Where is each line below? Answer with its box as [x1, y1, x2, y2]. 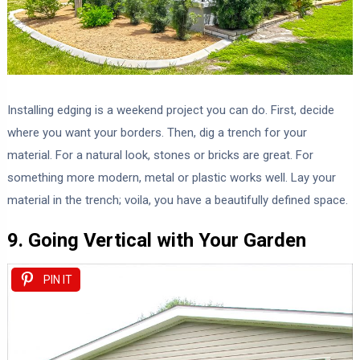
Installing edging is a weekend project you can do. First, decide [6, 103, 334, 118]
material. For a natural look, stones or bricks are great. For [6, 148, 313, 163]
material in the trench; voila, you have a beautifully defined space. [6, 193, 348, 208]
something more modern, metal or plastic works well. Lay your [6, 170, 336, 186]
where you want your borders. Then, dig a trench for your [6, 125, 307, 141]
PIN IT [43, 273, 72, 287]
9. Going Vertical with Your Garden [6, 229, 306, 252]
